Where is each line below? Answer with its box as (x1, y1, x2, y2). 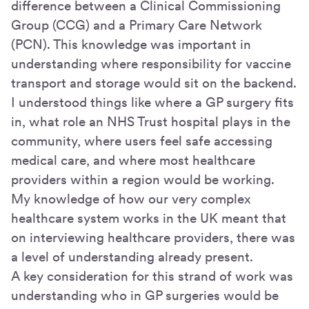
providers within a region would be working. (11, 171, 275, 188)
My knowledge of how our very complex (11, 190, 251, 207)
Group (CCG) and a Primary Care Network (11, 17, 262, 33)
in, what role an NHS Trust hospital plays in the (11, 113, 290, 130)
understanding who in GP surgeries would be (11, 287, 279, 303)
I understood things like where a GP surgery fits (11, 94, 294, 110)
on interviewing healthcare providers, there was (11, 229, 295, 246)
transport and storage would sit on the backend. (11, 74, 297, 91)
